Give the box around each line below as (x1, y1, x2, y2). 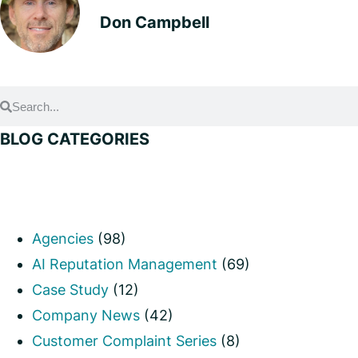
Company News (32, 306, 140, 324)
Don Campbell (100, 12, 209, 32)
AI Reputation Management (32, 255, 217, 272)
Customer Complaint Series (32, 332, 217, 349)
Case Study (32, 280, 109, 298)
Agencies (32, 229, 93, 247)
